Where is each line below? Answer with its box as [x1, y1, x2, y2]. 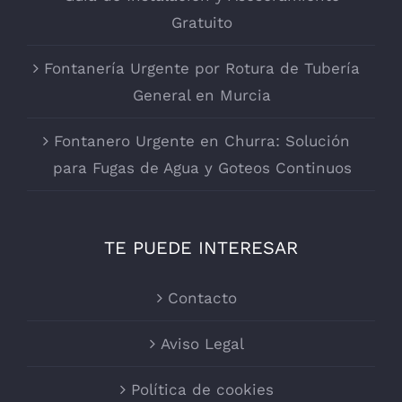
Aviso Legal [160, 335, 244, 353]
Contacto [167, 289, 237, 307]
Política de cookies [130, 380, 274, 398]
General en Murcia [133, 86, 271, 104]
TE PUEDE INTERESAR [104, 237, 298, 258]
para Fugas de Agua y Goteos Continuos [52, 159, 352, 177]
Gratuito [171, 13, 232, 31]
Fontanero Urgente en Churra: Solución [54, 132, 350, 150]
